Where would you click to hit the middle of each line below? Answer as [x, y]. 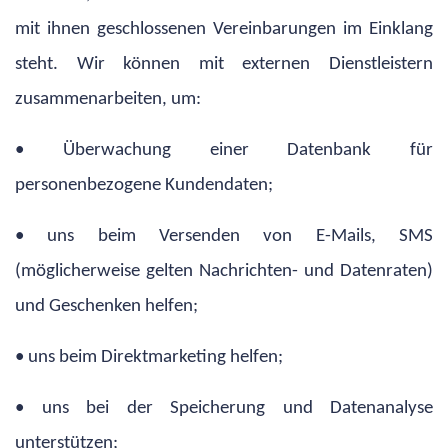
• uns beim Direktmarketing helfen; [149, 357]
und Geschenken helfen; [106, 306]
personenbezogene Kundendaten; [144, 185]
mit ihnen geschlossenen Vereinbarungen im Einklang [224, 29]
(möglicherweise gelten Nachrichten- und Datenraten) [224, 271]
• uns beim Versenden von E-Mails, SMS [224, 236]
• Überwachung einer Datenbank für [224, 150]
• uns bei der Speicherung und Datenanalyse [224, 408]
